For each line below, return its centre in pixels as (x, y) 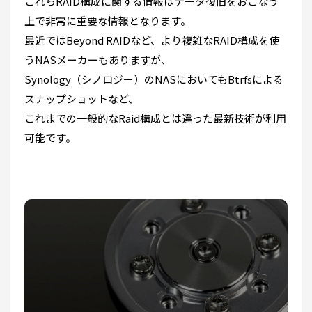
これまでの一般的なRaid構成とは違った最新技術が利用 (155, 118)
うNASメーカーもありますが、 (98, 60)
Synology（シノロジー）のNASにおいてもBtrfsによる (154, 79)
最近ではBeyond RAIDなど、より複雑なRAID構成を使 (152, 40)
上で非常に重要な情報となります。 (108, 21)
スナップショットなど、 (81, 99)
